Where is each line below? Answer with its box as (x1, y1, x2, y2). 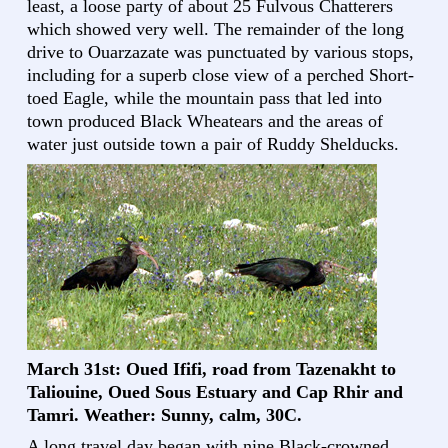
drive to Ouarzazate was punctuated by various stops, (27, 42, 414, 63)
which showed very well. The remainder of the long (27, 19, 404, 40)
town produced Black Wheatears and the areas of (27, 111, 383, 132)
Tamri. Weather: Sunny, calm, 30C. (27, 405, 302, 426)
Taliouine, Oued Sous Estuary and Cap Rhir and (27, 382, 403, 403)
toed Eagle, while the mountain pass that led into (27, 88, 382, 109)
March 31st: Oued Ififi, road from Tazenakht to (27, 359, 396, 380)
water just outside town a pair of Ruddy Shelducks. (27, 134, 399, 155)
